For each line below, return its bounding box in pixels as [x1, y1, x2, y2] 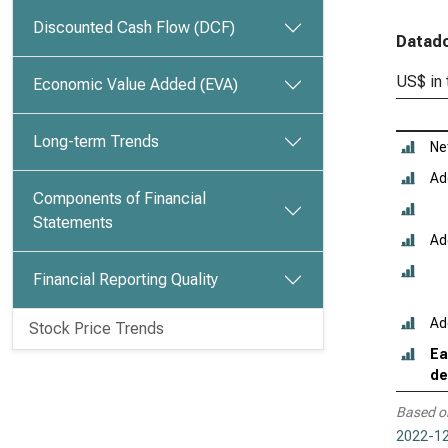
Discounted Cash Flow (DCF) [33, 18, 235, 37]
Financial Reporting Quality [33, 270, 218, 289]
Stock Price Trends [29, 319, 164, 338]
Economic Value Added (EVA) [33, 75, 238, 94]
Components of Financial [33, 189, 206, 208]
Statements [33, 213, 113, 232]
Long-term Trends [33, 132, 159, 151]
